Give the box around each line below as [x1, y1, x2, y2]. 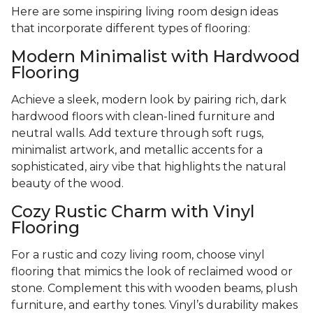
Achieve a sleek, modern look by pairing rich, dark [11, 93, 286, 107]
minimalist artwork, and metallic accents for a [11, 143, 263, 157]
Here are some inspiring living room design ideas [11, 5, 278, 19]
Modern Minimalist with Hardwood [11, 46, 300, 67]
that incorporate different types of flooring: [11, 22, 250, 36]
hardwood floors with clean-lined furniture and [11, 110, 275, 124]
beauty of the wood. [11, 177, 124, 191]
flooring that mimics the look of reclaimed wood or [11, 265, 293, 279]
